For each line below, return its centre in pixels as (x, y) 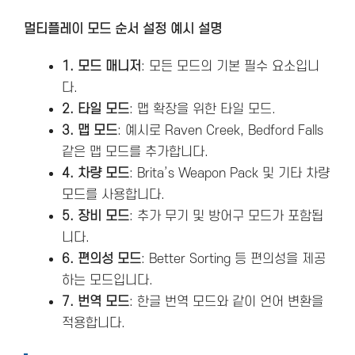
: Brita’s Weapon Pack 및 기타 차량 (229, 173)
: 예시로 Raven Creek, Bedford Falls (220, 130)
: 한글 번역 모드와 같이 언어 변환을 (226, 302)
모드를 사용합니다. (113, 195)
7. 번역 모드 (95, 302)
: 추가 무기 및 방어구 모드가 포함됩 (226, 216)
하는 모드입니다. (107, 280)
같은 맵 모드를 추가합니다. (135, 152)
